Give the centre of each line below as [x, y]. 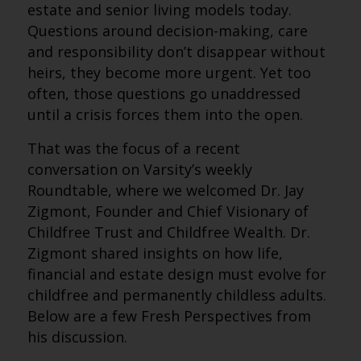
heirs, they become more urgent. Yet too [169, 73]
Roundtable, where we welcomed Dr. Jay [165, 190]
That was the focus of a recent [133, 148]
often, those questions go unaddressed [164, 93]
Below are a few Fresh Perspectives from [169, 316]
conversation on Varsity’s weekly [139, 169]
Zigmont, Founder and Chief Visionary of [168, 211]
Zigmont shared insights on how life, [155, 253]
